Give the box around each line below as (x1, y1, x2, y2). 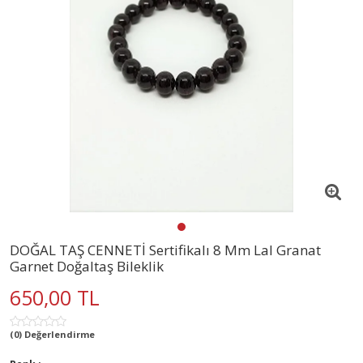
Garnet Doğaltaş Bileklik (10, 256, 164, 275)
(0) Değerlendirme (10, 327, 95, 340)
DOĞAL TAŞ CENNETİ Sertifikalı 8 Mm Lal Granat (10, 240, 321, 259)
